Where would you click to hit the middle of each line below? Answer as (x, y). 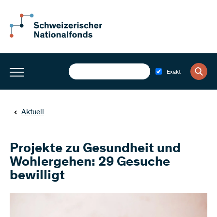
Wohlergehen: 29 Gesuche (90, 163)
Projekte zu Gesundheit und (95, 149)
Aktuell (33, 112)
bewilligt (37, 176)
